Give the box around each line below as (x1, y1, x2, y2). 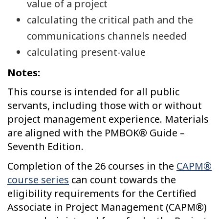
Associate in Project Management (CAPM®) (7, 200, 207, 214)
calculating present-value (27, 45, 146, 59)
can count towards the (69, 173, 176, 186)
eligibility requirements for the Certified (7, 186, 197, 200)
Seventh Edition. (7, 140, 84, 153)
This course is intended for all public (7, 85, 179, 99)
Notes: (7, 66, 40, 79)
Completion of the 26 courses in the (7, 159, 176, 173)
